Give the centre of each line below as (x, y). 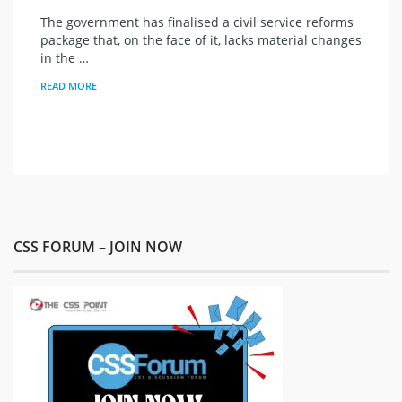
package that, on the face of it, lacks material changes (201, 40)
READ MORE (69, 86)
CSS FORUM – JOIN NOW (98, 247)
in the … (65, 58)
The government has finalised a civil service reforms (197, 22)
